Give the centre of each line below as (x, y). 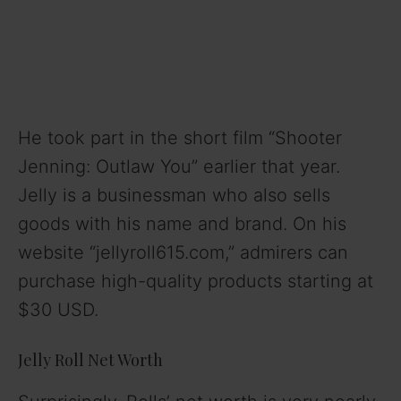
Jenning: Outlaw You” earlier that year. (179, 166)
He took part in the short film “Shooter (180, 137)
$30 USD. (58, 309)
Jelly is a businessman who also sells (174, 195)
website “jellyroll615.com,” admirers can (183, 252)
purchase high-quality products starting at (196, 281)
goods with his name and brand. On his (182, 223)
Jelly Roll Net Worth (90, 359)
